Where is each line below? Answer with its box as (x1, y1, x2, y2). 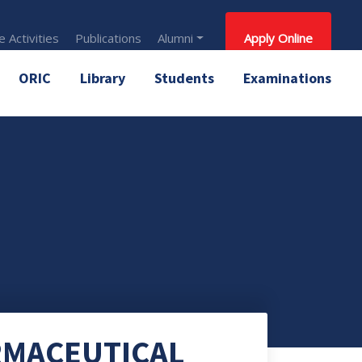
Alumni (158, 30, 194, 46)
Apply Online (244, 30, 313, 46)
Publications (75, 30, 142, 46)
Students (154, 69, 214, 87)
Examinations (243, 69, 331, 87)
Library (80, 69, 125, 87)
